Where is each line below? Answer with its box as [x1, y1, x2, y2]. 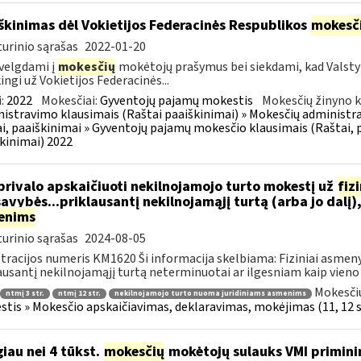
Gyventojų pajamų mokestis [99, 92, 253, 110]
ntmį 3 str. [5, 288, 44, 299]
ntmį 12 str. [57, 288, 101, 299]
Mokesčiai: [40, 92, 100, 110]
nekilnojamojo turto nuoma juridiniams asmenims [114, 288, 306, 299]
